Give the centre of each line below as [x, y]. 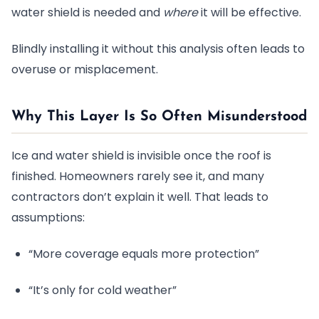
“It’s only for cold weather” [103, 290]
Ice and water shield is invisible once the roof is [141, 156]
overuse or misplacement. [85, 69]
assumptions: [48, 218]
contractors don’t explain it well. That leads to [140, 197]
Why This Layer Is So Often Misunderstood [159, 117]
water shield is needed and [87, 12]
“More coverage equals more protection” [144, 254]
